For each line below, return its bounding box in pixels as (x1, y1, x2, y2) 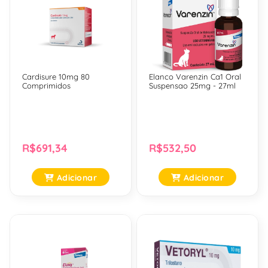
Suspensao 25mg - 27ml (149, 81, 236, 92)
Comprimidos (22, 81, 71, 92)
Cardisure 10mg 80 (22, 72, 90, 83)
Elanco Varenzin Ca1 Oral (149, 72, 241, 83)
